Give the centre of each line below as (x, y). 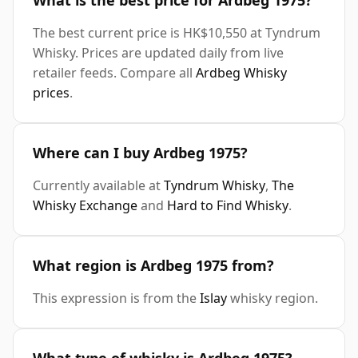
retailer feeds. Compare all (114, 73)
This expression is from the (116, 298)
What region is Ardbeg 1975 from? (153, 266)
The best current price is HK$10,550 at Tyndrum (177, 33)
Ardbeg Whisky (241, 73)
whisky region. (272, 298)
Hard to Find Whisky (228, 206)
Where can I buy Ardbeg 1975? (140, 153)
